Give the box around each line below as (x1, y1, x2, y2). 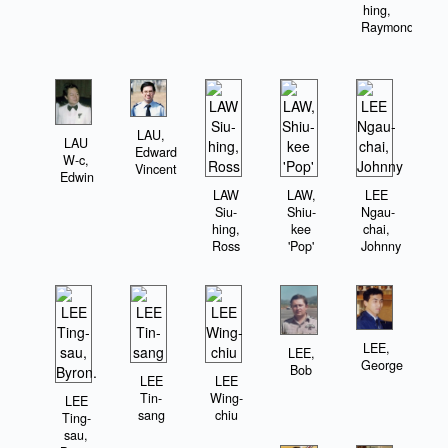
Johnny (360, 237, 401, 256)
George (360, 356, 403, 375)
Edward (135, 142, 178, 161)
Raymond (360, 17, 414, 36)
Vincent (135, 159, 178, 178)
